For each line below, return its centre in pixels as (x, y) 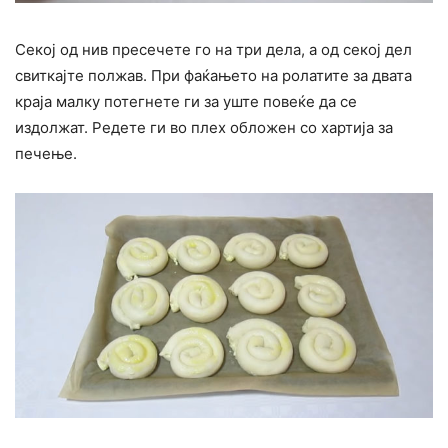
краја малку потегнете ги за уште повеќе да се (186, 101)
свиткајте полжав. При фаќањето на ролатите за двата (213, 75)
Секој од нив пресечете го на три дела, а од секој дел (213, 49)
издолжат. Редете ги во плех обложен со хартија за (204, 127)
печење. (46, 153)
